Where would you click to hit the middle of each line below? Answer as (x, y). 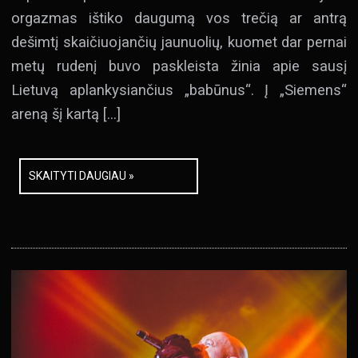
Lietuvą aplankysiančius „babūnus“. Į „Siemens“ (179, 89)
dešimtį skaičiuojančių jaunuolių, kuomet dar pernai (179, 42)
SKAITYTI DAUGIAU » (82, 175)
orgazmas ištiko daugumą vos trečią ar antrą (179, 18)
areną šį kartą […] (66, 113)
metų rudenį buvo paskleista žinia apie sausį (179, 66)
